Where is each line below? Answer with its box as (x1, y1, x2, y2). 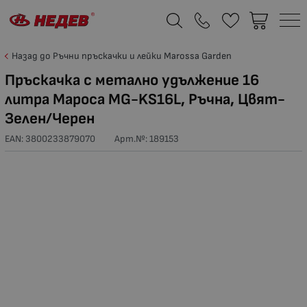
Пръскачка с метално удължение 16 (5, 71, 259, 90)
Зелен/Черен (5, 110, 95, 128)
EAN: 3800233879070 (5, 132, 95, 145)
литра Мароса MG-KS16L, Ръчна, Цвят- (5, 90, 285, 109)
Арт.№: (114, 132, 149, 145)
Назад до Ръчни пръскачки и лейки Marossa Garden (12, 50, 232, 62)
